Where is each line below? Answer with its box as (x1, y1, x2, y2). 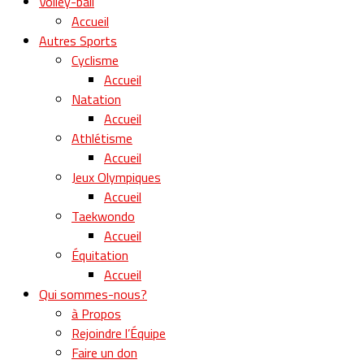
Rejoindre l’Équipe (71, 323, 166, 343)
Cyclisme (71, 50, 119, 70)
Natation (71, 89, 121, 109)
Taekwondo (71, 206, 135, 226)
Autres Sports (39, 30, 117, 50)
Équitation (71, 245, 128, 265)
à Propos (71, 303, 121, 323)
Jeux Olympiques (71, 167, 161, 187)
